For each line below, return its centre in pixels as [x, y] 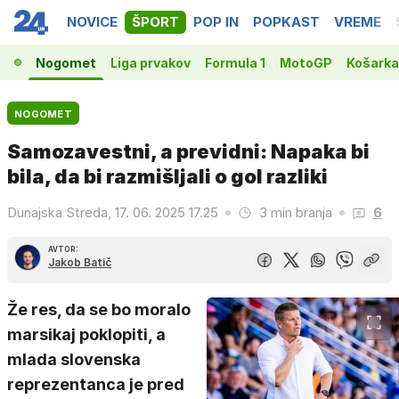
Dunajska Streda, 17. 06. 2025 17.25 [113, 212]
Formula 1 [235, 62]
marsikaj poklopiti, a [86, 334]
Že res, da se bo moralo [99, 309]
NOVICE [92, 22]
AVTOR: [63, 249]
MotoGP [306, 62]
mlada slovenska [74, 359]
